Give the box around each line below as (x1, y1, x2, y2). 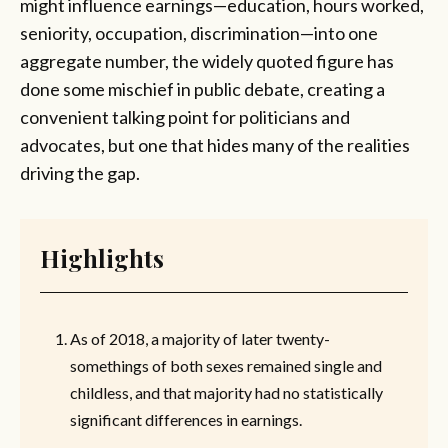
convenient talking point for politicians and (20, 105, 350, 128)
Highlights (40, 242, 164, 275)
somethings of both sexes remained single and (70, 356, 382, 376)
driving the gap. (20, 161, 143, 184)
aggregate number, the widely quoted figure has (20, 49, 394, 72)
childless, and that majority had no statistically (70, 383, 383, 403)
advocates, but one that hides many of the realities (20, 133, 410, 156)
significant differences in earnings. (70, 410, 302, 430)
